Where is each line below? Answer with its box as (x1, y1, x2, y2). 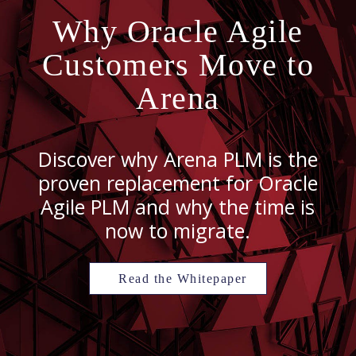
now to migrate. (105, 216, 251, 244)
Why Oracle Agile (52, 13, 304, 49)
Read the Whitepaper (118, 271, 247, 285)
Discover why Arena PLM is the (37, 145, 318, 172)
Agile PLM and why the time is (41, 192, 315, 220)
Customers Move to (41, 46, 315, 83)
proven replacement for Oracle (37, 168, 318, 196)
